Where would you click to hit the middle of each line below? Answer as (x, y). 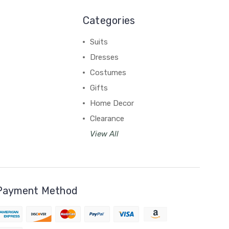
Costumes (108, 73)
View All (104, 134)
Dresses (104, 58)
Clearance (107, 119)
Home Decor (112, 104)
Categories (109, 21)
